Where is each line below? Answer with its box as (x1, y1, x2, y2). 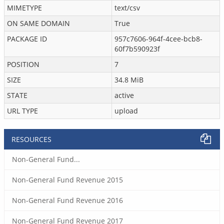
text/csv (114, 3, 140, 12)
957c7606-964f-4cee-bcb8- (114, 34, 202, 43)
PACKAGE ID (7, 34, 47, 43)
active (114, 90, 134, 100)
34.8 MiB (114, 75, 143, 84)
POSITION (7, 59, 39, 69)
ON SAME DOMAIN (7, 18, 70, 28)
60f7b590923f (114, 44, 160, 53)
